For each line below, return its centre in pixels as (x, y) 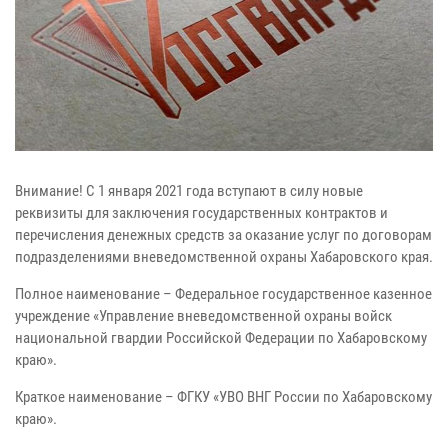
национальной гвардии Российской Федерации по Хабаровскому (221, 338)
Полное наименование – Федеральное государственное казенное (223, 294)
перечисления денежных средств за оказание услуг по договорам (223, 235)
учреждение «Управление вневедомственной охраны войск (203, 316)
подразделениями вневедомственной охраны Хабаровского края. (224, 257)
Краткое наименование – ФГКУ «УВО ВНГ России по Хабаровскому (223, 397)
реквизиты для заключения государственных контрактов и (201, 213)
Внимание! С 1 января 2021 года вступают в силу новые (189, 191)
